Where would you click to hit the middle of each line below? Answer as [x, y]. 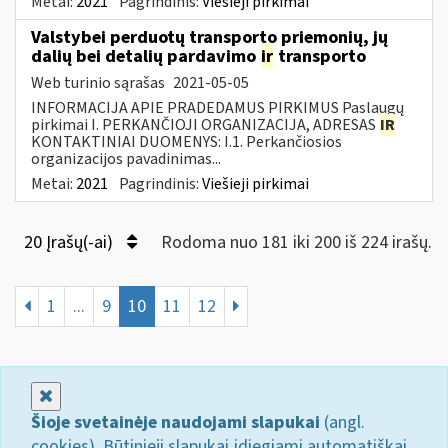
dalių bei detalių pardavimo [145, 56]
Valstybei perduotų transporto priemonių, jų [209, 37]
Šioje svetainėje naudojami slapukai [175, 422]
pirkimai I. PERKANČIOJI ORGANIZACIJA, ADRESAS [205, 124]
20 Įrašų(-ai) [70, 242]
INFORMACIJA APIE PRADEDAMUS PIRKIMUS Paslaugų [217, 107]
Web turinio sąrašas [99, 82]
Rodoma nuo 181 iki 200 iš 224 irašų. [296, 242]
